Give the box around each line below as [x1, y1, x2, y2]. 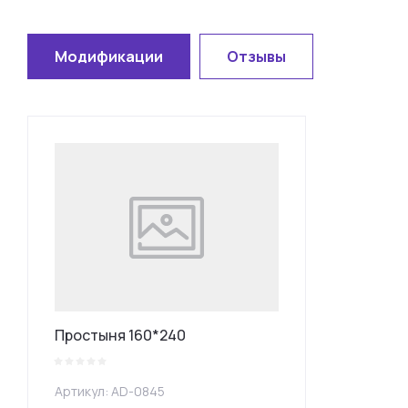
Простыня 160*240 [55, 324, 186, 345]
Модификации [55, 46, 163, 66]
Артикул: [55, 382, 108, 400]
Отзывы [227, 46, 286, 66]
